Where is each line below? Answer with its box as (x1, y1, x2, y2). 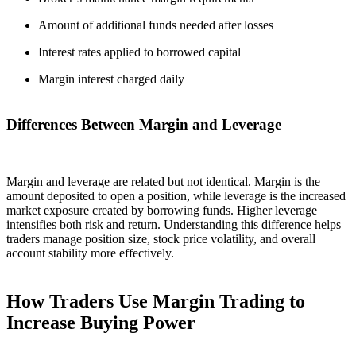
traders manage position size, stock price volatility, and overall (6, 232, 315, 246)
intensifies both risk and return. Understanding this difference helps (6, 218, 341, 232)
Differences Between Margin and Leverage (6, 115, 281, 133)
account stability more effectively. (6, 246, 174, 261)
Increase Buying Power (6, 312, 195, 334)
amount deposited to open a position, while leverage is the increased (6, 189, 346, 203)
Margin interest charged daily (38, 72, 184, 86)
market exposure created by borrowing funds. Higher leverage (6, 203, 317, 218)
